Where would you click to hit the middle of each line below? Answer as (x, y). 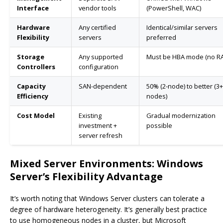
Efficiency (33, 96)
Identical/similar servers (182, 28)
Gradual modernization (181, 116)
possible (159, 126)
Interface (33, 8)
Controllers (36, 67)
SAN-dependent (103, 86)
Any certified (97, 28)
